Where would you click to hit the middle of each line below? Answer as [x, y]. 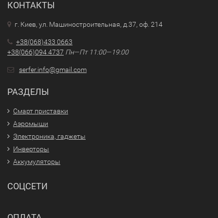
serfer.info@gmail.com [53, 70]
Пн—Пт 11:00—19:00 [97, 52]
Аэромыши [31, 124]
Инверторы [31, 149]
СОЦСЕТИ [27, 186]
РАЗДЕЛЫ [28, 92]
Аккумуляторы [37, 162]
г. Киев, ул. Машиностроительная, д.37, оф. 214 [89, 24]
